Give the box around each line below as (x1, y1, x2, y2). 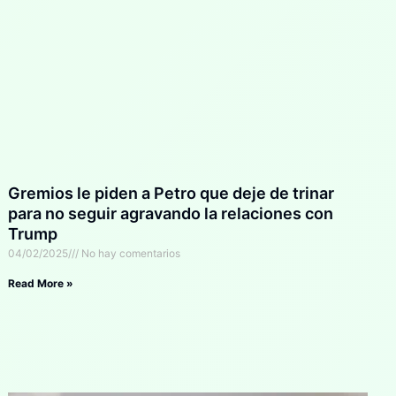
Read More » (8, 277, 74, 291)
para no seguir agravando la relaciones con (8, 204, 334, 224)
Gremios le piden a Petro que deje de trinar (8, 184, 335, 203)
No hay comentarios (79, 247, 181, 261)
